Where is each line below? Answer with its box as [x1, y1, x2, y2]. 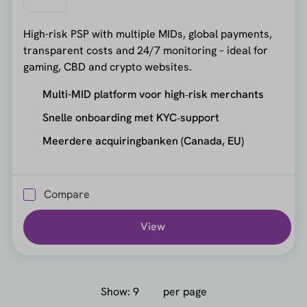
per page [162, 284, 207, 299]
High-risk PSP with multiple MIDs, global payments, [23, 27, 272, 42]
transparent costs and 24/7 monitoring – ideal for [23, 43, 268, 58]
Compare [43, 186, 90, 201]
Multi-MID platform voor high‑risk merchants [42, 87, 264, 102]
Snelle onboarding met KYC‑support [42, 110, 219, 125]
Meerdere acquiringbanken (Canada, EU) [42, 134, 244, 149]
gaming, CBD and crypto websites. [23, 60, 192, 75]
